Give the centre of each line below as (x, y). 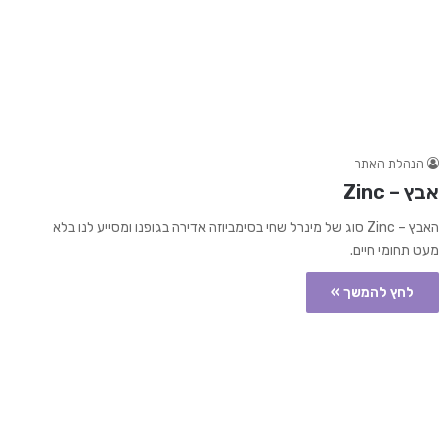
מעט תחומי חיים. (394, 251)
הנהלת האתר (388, 164)
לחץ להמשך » (372, 293)
